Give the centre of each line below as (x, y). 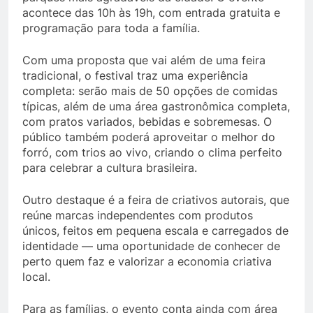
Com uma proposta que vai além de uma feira (144, 60)
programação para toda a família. (111, 28)
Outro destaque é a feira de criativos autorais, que (156, 200)
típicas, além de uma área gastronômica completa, (156, 106)
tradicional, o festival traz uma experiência (135, 75)
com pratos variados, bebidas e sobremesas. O (147, 122)
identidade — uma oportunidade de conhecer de (151, 246)
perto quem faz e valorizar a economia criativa (147, 261)
